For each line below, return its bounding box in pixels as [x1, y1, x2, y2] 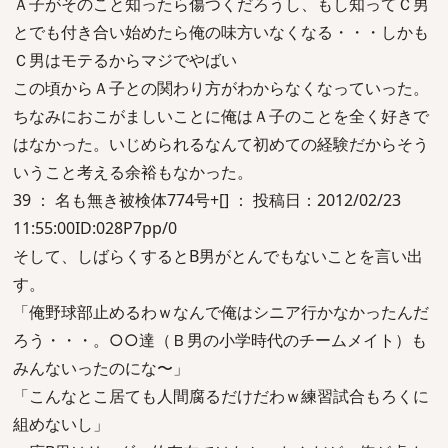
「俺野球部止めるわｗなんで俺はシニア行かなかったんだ [13, 301, 429, 323]
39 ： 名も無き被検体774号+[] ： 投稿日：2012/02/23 [13, 189, 401, 211]
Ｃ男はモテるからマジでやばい [13, 49, 237, 71]
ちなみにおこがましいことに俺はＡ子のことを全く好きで [13, 105, 429, 127]
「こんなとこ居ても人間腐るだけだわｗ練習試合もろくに [13, 385, 429, 407]
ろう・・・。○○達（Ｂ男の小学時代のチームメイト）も [13, 329, 427, 351]
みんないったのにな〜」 [13, 357, 189, 379]
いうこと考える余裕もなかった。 [13, 161, 253, 183]
